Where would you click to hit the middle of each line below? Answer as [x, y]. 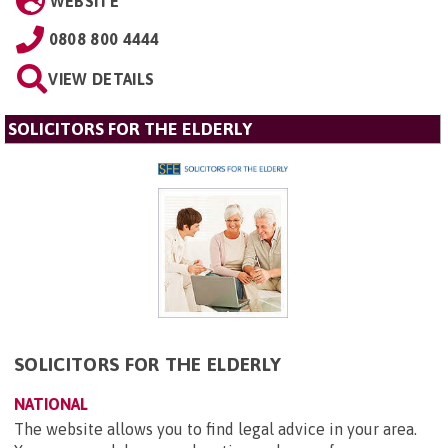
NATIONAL [51, 404]
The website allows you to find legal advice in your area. [215, 429]
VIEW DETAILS [101, 79]
